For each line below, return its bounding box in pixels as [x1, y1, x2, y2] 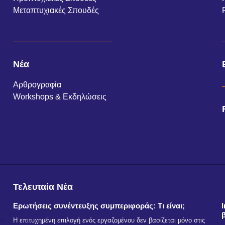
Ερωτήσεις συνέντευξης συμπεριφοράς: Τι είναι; [13, 201, 185, 210]
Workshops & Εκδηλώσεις [13, 92, 106, 101]
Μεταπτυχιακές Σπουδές [13, 6, 99, 15]
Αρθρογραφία [13, 80, 61, 89]
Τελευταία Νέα [13, 182, 73, 192]
